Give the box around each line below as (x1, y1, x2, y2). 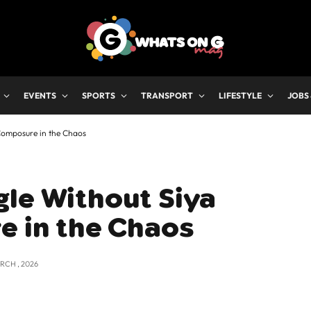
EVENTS (24, 90, 56, 101)
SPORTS (82, 90, 115, 101)
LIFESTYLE (219, 90, 262, 101)
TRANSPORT (141, 90, 193, 101)
